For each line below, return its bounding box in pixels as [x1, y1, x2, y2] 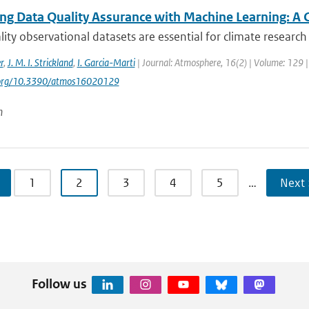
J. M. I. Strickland [7, 56, 73, 69]
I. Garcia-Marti [77, 56, 135, 69]
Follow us [31, 275, 87, 292]
